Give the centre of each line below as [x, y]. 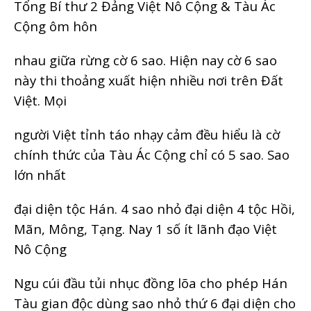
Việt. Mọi [40, 100]
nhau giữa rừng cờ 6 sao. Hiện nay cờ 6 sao [145, 60]
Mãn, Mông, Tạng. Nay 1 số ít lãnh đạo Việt [145, 228]
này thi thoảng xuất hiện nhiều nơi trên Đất [149, 80]
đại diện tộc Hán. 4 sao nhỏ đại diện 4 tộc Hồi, [154, 208]
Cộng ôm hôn [56, 26]
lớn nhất [40, 174]
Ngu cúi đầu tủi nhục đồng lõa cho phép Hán [151, 283]
